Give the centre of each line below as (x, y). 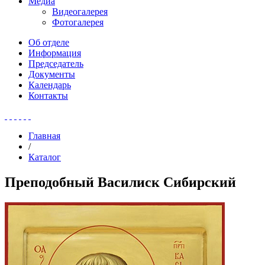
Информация (55, 53)
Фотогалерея (78, 22)
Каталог (45, 157)
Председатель (56, 64)
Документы (52, 74)
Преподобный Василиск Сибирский (120, 182)
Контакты (48, 96)
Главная (44, 136)
